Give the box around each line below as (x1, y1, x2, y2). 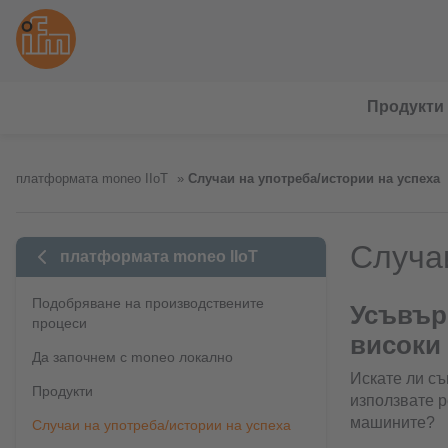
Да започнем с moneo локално (32, 349, 233, 365)
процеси (32, 315, 87, 331)
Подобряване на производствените (32, 295, 264, 311)
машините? (349, 414, 435, 431)
